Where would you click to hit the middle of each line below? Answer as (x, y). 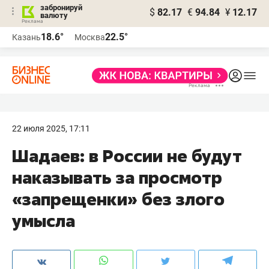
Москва (90, 37)
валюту (54, 15)
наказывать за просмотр (117, 177)
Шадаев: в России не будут (127, 156)
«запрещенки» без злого (118, 199)
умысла (44, 221)
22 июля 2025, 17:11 (51, 128)
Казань (26, 37)
